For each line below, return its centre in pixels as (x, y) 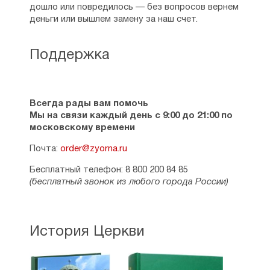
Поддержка (69, 55)
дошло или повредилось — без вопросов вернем (134, 7)
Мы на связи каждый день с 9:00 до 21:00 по (131, 116)
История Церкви (87, 232)
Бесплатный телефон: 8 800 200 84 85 (108, 170)
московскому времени (82, 128)
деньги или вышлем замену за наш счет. (113, 19)
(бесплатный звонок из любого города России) (129, 182)
